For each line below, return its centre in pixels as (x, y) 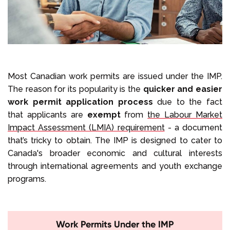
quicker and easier (183, 89)
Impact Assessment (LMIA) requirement (86, 127)
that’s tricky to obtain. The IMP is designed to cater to (115, 140)
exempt (104, 114)
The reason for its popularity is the (75, 89)
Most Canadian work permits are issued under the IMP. (115, 76)
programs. (30, 179)
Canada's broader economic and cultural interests (115, 153)
